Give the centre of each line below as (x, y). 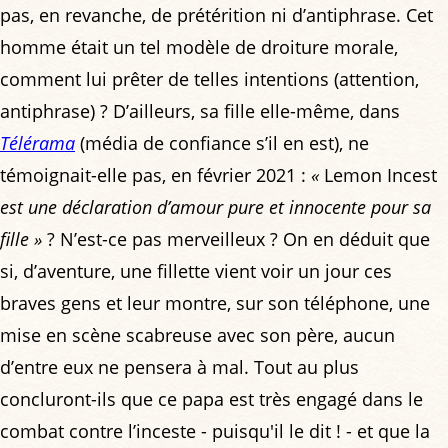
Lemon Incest (378, 175)
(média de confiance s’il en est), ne (222, 143)
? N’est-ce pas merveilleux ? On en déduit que (236, 239)
